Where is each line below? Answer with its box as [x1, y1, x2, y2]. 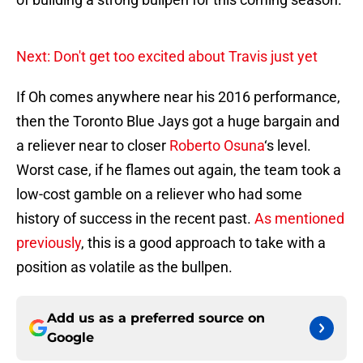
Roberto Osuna [169, 137, 264, 155]
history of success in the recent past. [16, 210, 254, 228]
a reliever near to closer [16, 137, 169, 155]
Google [47, 330, 94, 346]
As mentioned [254, 210, 344, 228]
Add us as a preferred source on [47, 310, 265, 327]
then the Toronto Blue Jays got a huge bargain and [16, 113, 340, 130]
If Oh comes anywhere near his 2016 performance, [16, 88, 340, 106]
